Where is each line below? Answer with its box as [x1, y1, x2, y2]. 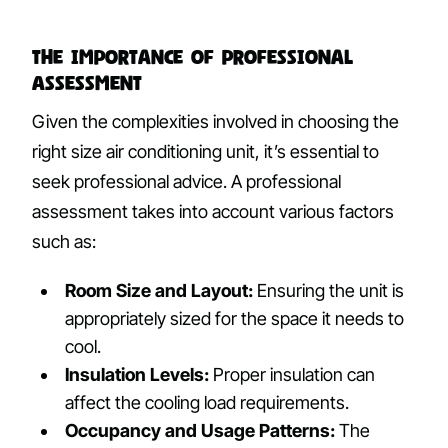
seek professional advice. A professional [32, 171, 341, 193]
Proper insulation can [209, 364, 376, 386]
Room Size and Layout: [65, 280, 254, 302]
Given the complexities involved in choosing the [32, 111, 399, 133]
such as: [32, 231, 96, 253]
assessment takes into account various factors [32, 201, 394, 223]
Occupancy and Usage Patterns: [65, 420, 336, 442]
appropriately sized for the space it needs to [65, 308, 405, 330]
